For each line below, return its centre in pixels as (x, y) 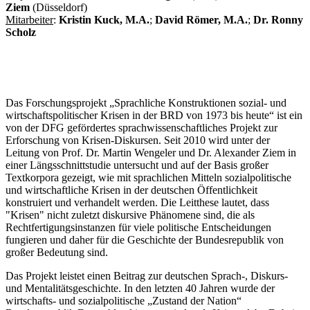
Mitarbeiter (29, 19)
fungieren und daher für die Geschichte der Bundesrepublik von (145, 239)
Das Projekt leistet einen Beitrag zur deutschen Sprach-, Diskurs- (147, 275)
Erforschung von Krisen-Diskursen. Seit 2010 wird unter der (138, 140)
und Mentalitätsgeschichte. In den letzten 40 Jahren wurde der (140, 288)
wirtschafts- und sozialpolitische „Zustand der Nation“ (124, 300)
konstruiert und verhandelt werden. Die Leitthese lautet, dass (137, 202)
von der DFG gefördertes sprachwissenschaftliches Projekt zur (142, 127)
